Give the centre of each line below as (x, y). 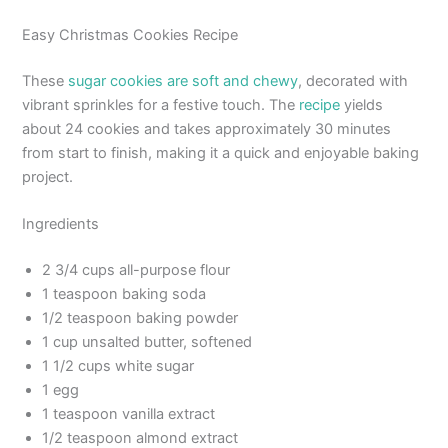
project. (48, 176)
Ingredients (61, 224)
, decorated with (353, 80)
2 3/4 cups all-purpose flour (136, 270)
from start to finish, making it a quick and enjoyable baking (221, 152)
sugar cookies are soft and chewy (183, 80)
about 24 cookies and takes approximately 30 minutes (207, 128)
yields (362, 104)
